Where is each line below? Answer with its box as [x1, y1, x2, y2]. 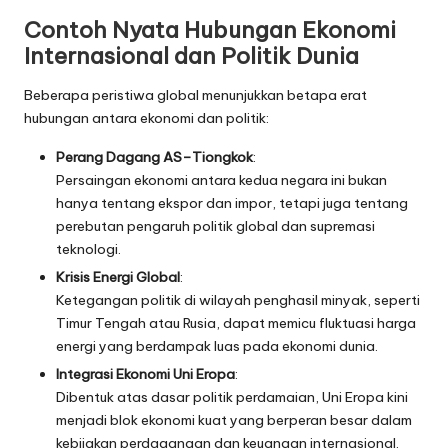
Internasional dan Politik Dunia [24, 42, 359, 71]
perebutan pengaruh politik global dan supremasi [56, 216, 375, 235]
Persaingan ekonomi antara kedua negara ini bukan [56, 170, 387, 189]
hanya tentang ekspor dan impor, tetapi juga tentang [56, 193, 408, 212]
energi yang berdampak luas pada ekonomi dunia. [56, 336, 378, 355]
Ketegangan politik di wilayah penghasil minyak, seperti [56, 290, 420, 309]
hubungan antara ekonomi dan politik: [24, 108, 269, 127]
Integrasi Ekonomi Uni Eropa [56, 364, 235, 383]
